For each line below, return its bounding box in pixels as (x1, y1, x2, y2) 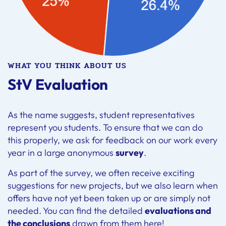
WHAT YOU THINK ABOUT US (8, 59, 127, 72)
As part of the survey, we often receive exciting (8, 166, 194, 179)
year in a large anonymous (8, 146, 116, 158)
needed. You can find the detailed (8, 204, 145, 216)
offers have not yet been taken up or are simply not (8, 192, 210, 204)
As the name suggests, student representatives (8, 108, 195, 121)
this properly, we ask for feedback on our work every (8, 134, 217, 146)
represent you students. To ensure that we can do (8, 121, 203, 133)
